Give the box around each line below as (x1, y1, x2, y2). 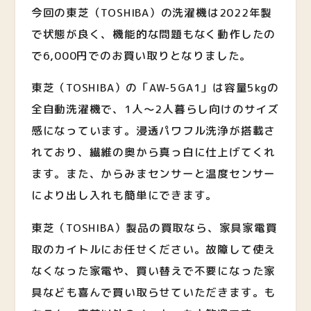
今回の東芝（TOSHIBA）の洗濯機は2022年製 (31, 4, 273, 20)
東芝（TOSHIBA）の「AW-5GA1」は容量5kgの (31, 80, 279, 96)
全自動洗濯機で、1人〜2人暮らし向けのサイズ (31, 101, 279, 117)
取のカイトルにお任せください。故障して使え (31, 241, 276, 257)
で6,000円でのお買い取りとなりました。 (31, 47, 252, 63)
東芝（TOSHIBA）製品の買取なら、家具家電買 (31, 219, 278, 235)
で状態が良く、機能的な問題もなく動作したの (31, 26, 276, 42)
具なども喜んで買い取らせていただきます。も (31, 284, 276, 300)
